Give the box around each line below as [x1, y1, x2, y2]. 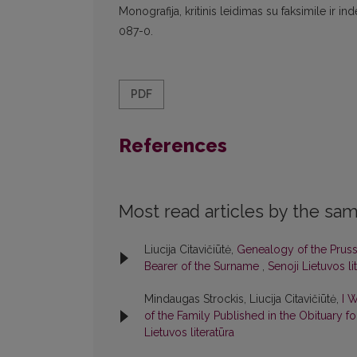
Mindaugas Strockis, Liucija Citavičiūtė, [144, 292, 342, 306]
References [119, 134, 227, 158]
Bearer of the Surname [144, 260, 262, 273]
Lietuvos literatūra [144, 326, 234, 339]
